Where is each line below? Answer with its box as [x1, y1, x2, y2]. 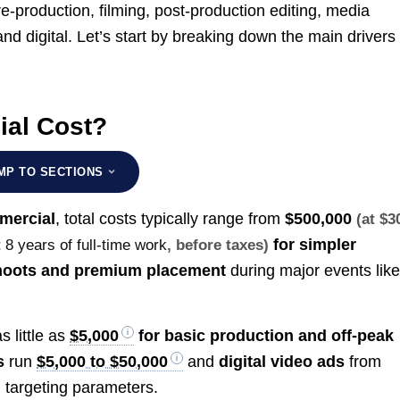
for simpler [269, 235, 357, 254]
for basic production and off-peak [134, 327, 395, 346]
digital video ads [219, 353, 346, 371]
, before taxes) [167, 236, 270, 254]
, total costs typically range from [55, 209, 286, 228]
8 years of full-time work [5, 236, 168, 254]
